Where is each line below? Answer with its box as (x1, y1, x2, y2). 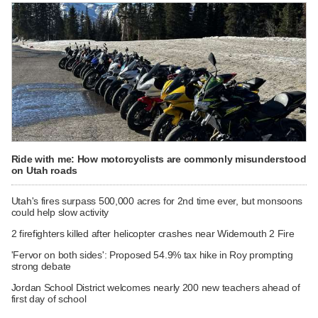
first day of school (11, 293, 87, 305)
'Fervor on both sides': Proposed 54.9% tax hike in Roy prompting (11, 249, 293, 261)
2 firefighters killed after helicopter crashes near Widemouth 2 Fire (11, 228, 295, 240)
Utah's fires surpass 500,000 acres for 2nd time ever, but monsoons (11, 195, 303, 207)
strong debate (11, 261, 72, 273)
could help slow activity (11, 207, 109, 219)
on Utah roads (11, 164, 78, 176)
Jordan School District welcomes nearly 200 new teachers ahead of (11, 282, 300, 294)
